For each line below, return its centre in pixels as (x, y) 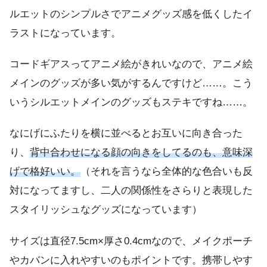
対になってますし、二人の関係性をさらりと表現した (131, 191)
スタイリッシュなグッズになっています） (106, 210)
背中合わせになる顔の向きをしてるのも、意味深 (141, 153)
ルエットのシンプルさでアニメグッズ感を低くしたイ (131, 14)
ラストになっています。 (65, 33)
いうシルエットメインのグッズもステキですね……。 (131, 103)
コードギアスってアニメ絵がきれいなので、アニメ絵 (131, 64)
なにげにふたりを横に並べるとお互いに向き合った (126, 133)
